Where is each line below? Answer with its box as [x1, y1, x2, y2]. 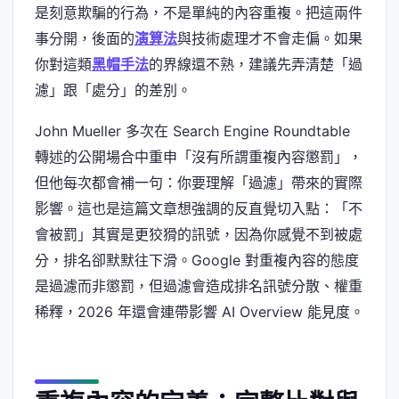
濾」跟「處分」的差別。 [35, 80, 191, 99]
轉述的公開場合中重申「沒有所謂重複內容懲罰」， [35, 147, 362, 166]
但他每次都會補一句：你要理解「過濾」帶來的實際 [35, 173, 362, 191]
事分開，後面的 [35, 28, 134, 47]
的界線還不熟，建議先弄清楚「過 [149, 54, 362, 73]
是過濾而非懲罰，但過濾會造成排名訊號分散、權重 [35, 276, 362, 295]
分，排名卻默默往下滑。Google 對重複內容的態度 [35, 250, 359, 269]
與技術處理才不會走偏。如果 [177, 28, 362, 47]
